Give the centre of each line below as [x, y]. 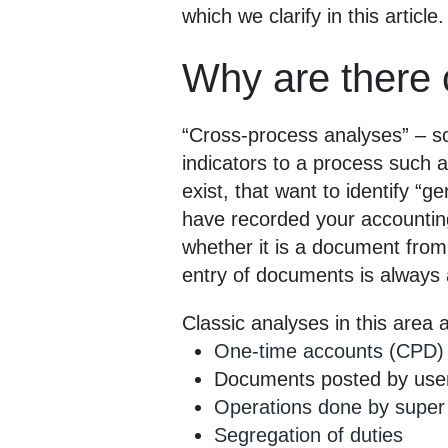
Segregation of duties [308, 435]
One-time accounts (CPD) [329, 351]
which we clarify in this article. [313, 16]
